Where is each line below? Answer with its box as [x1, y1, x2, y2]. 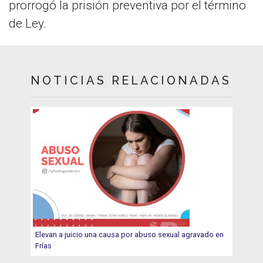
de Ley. [9, 16, 46, 31]
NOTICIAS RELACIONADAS [31, 73, 232, 87]
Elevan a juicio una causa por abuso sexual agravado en [35, 230, 224, 240]
